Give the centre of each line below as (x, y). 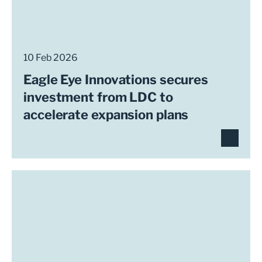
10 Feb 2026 (51, 58)
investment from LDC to (98, 97)
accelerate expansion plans (106, 115)
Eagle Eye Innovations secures (116, 80)
